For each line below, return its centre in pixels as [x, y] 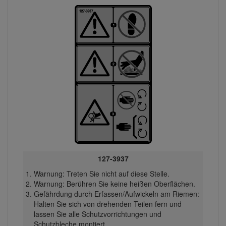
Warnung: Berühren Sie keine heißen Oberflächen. [114, 183]
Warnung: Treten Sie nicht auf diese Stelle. [101, 173]
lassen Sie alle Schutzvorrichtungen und [97, 214]
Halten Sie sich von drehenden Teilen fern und [107, 204]
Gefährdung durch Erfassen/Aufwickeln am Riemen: [116, 193]
